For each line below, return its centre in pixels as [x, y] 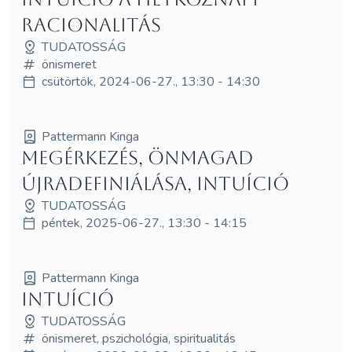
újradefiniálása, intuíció [155, 183]
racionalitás [91, 25]
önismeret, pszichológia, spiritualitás [138, 338]
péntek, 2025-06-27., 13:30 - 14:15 [144, 223]
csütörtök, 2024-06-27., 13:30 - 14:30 [150, 81]
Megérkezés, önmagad [137, 158]
